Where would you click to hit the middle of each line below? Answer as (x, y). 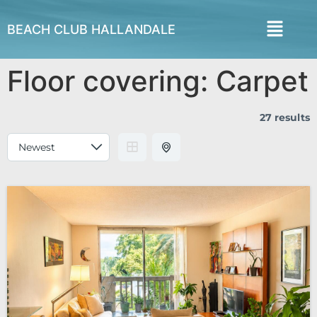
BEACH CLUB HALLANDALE (91, 29)
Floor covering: (111, 81)
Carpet (262, 81)
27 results (285, 118)
